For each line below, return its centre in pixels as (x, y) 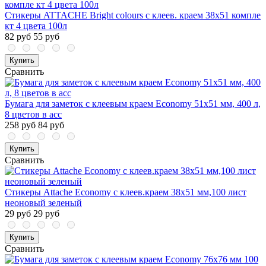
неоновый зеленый (43, 203)
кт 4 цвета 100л (36, 26)
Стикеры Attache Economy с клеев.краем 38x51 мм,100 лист (126, 192)
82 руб (18, 37)
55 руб (46, 37)
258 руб (20, 125)
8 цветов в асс (33, 115)
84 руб (51, 125)
